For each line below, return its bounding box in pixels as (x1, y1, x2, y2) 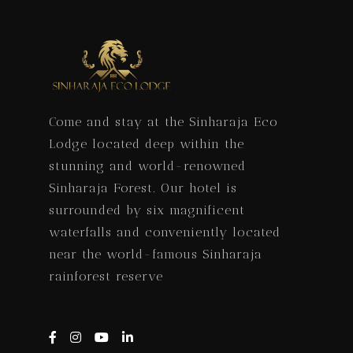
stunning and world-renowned (49, 158, 246, 173)
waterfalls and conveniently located (49, 224, 281, 240)
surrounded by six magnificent (49, 202, 245, 217)
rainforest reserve (49, 268, 163, 284)
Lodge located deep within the (49, 136, 244, 151)
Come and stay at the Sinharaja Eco (49, 113, 278, 129)
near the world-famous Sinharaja (49, 246, 262, 262)
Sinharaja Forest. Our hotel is (49, 180, 237, 195)
